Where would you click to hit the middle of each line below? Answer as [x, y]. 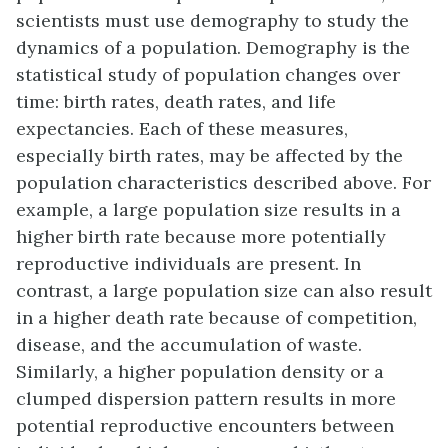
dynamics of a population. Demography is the [213, 48]
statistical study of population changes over [208, 75]
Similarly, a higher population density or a [200, 372]
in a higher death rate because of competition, [216, 318]
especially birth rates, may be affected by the [209, 156]
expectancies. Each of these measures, [182, 129]
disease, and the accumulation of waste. [189, 345]
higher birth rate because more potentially [201, 237]
